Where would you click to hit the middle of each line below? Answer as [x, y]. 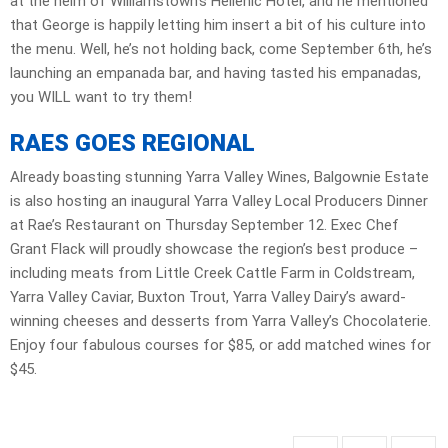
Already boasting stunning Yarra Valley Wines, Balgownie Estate [219, 177]
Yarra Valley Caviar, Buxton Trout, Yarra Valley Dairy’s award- [208, 297]
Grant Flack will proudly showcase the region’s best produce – [214, 249]
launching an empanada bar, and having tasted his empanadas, [215, 73]
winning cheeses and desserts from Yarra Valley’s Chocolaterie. [220, 321]
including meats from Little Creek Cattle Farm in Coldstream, [212, 273]
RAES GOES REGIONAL [132, 143]
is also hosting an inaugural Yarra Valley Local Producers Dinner [219, 201]
